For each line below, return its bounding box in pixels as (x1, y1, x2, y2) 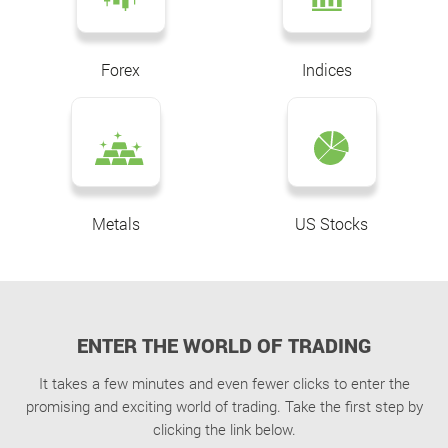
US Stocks (295, 212, 369, 234)
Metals (92, 212, 141, 234)
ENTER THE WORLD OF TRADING (77, 331, 371, 358)
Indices (302, 58, 353, 80)
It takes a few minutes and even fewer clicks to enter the (38, 372, 410, 393)
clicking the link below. (152, 418, 296, 439)
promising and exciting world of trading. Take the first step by (25, 395, 423, 416)
